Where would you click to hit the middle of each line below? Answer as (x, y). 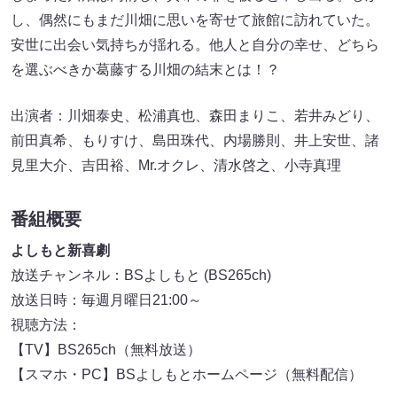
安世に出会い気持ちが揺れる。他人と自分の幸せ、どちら (195, 44)
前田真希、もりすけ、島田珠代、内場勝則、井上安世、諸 (195, 140)
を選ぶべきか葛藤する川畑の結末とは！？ (145, 69)
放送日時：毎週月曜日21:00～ (106, 300)
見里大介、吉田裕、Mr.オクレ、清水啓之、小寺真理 (176, 165)
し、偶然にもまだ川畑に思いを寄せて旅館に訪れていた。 (195, 19)
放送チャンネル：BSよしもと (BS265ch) (141, 275)
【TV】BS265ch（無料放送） (106, 349)
